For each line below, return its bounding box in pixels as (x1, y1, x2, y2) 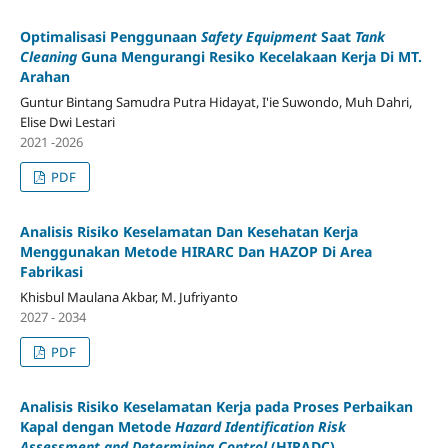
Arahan (19, 67, 70, 87)
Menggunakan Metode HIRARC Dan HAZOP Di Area (19, 242, 372, 262)
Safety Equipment (200, 27, 317, 47)
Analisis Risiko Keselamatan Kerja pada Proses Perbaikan (19, 397, 413, 417)
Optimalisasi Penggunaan (19, 27, 201, 47)
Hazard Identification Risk (170, 417, 346, 437)
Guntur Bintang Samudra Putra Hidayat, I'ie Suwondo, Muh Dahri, (19, 93, 412, 112)
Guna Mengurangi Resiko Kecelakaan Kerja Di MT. (76, 47, 422, 67)
